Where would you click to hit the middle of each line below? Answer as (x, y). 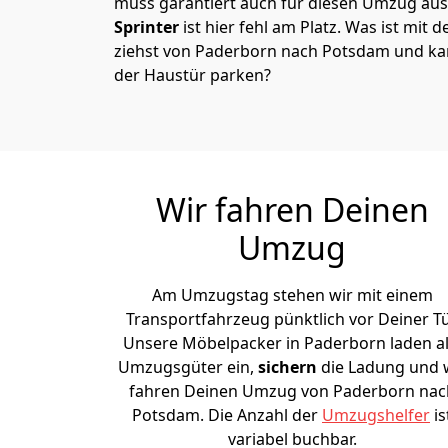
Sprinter (146, 27)
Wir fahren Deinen (292, 209)
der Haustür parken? (192, 75)
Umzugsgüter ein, (187, 367)
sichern (289, 367)
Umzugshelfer (376, 415)
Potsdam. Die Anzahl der (227, 415)
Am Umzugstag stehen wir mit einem (292, 295)
